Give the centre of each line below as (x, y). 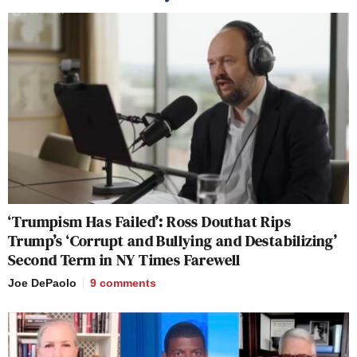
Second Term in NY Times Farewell (124, 260)
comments (128, 283)
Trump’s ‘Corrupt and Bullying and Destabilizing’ (173, 241)
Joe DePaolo (42, 283)
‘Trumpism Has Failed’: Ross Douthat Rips (149, 222)
